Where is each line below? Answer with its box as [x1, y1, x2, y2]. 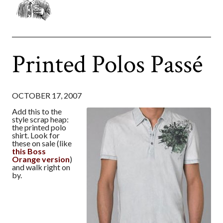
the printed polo [12, 122, 66, 132]
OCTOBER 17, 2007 [12, 91, 82, 101]
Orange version [12, 154, 70, 164]
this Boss [12, 146, 46, 156]
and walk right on [12, 162, 70, 172]
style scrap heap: [12, 114, 69, 124]
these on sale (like [12, 138, 72, 148]
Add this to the [12, 107, 62, 116]
